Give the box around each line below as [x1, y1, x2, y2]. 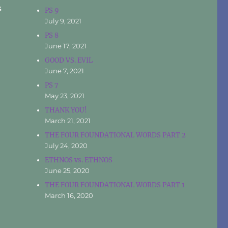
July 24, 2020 [45, 141, 88, 150]
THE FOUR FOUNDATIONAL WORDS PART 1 [45, 180, 185, 189]
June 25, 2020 [45, 166, 90, 175]
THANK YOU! [45, 105, 88, 115]
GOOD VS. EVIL [45, 55, 93, 65]
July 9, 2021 [45, 16, 82, 25]
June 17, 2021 [45, 41, 87, 50]
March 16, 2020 [45, 191, 94, 199]
